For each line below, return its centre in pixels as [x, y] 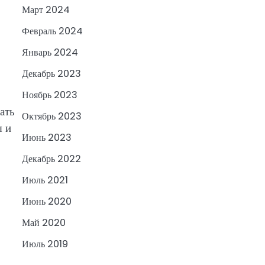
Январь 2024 [50, 53]
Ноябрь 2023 [49, 95]
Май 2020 [43, 223]
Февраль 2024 [52, 31]
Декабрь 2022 [51, 159]
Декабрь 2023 [51, 74]
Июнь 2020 [46, 202]
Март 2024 [46, 10]
